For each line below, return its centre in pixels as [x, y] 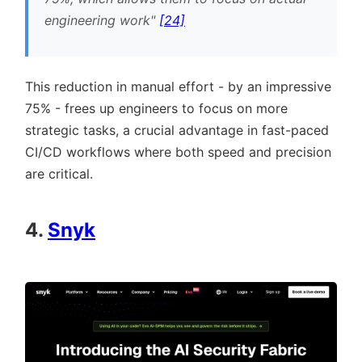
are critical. [59, 174]
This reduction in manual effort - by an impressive [178, 87]
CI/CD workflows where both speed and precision [178, 152]
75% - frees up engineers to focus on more [156, 109]
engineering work [97, 21]
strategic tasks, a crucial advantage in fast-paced [177, 130]
